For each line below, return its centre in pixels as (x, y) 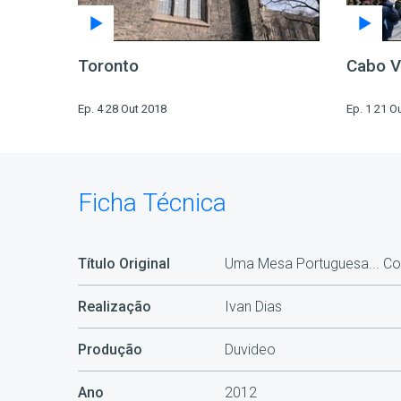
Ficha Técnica (152, 203)
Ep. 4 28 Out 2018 (122, 109)
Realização (115, 307)
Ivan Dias (253, 307)
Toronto (108, 66)
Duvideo (250, 350)
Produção (110, 350)
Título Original (124, 264)
